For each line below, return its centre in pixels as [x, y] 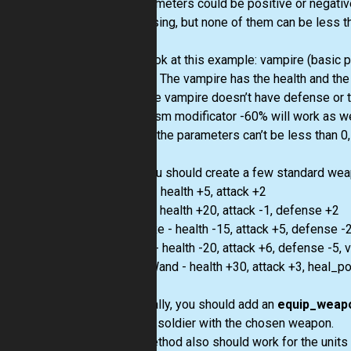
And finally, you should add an [195, 304]
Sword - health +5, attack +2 [190, 191]
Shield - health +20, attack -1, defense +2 [226, 210]
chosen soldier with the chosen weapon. [224, 323]
